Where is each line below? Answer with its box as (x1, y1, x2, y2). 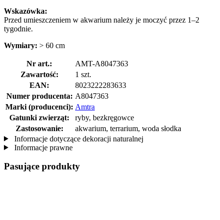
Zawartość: (20, 70, 58, 79)
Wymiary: (4, 41, 37, 50)
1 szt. (75, 70, 91, 79)
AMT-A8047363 (75, 59, 128, 68)
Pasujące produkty (4, 161, 80, 172)
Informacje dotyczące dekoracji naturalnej (12, 134, 143, 143)
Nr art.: (27, 59, 52, 68)
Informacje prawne (12, 143, 73, 152)
